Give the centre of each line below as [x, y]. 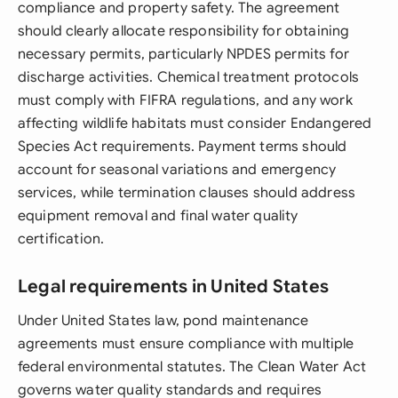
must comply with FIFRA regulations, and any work [185, 100]
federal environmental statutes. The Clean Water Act [192, 367]
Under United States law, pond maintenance [163, 321]
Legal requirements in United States [173, 287]
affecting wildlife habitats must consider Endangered [195, 123]
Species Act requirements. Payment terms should [183, 147]
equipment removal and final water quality [158, 216]
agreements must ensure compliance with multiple [186, 344]
